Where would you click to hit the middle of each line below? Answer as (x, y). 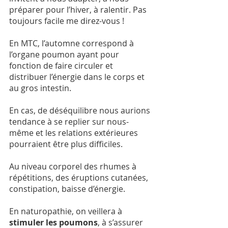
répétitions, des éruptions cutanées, (80, 178)
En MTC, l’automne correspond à (73, 44)
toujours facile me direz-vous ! (67, 21)
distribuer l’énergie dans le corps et (78, 77)
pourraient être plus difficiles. (67, 144)
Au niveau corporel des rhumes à (74, 167)
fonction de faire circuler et (62, 66)
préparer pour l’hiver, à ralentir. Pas (79, 10)
